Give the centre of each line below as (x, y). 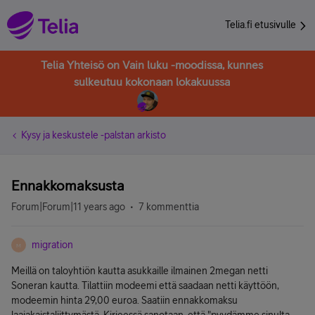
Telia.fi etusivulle (262, 25)
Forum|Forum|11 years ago (68, 207)
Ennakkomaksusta (68, 185)
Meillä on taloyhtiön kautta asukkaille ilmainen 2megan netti (140, 271)
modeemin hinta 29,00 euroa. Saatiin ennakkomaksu (124, 300)
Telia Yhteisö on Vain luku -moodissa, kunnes (152, 65)
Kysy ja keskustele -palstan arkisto (94, 135)
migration (52, 245)
